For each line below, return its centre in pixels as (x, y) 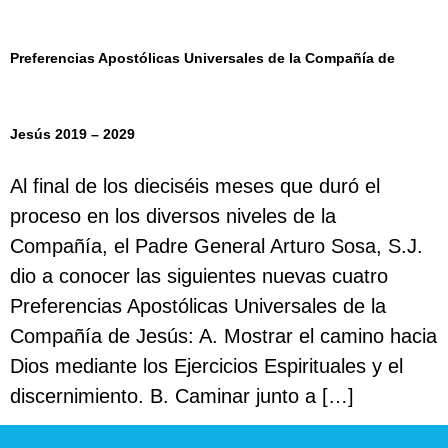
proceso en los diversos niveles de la (173, 216)
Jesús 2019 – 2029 (72, 134)
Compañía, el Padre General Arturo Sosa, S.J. (216, 246)
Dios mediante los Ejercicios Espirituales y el (206, 366)
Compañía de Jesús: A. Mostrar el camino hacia (223, 336)
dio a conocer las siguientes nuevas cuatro (199, 276)
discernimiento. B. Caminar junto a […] (182, 396)
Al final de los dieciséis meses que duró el (195, 186)
